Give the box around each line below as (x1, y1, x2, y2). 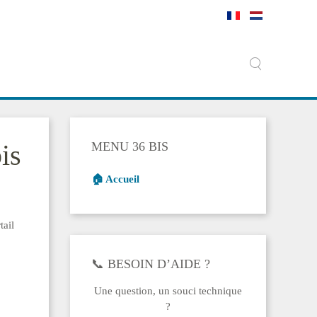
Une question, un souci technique (93, 285, 242, 296)
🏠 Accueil (91, 173, 139, 185)
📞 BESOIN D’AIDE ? (91, 257, 210, 271)
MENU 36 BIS (91, 139, 168, 154)
